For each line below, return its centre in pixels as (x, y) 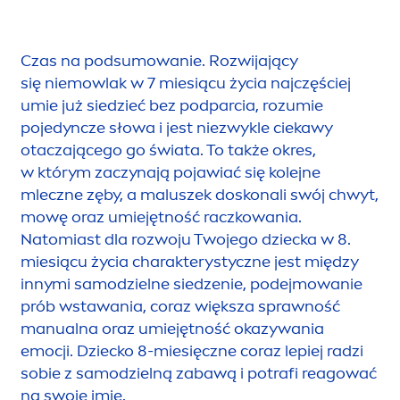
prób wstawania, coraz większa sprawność (180, 306)
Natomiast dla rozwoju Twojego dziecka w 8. (186, 239)
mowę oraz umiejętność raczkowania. (161, 217)
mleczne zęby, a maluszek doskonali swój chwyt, (200, 194)
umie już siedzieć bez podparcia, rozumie (172, 105)
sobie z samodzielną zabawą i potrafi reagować (199, 373)
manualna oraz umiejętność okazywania (172, 328)
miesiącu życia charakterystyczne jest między (190, 261)
